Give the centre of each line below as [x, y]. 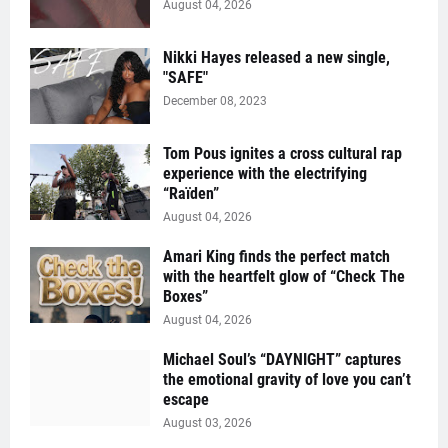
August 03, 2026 [207, 423]
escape [186, 400]
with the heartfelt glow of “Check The [284, 277]
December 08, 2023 [215, 101]
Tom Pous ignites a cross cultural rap [282, 154]
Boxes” [185, 297]
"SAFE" [185, 78]
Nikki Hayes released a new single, [276, 58]
